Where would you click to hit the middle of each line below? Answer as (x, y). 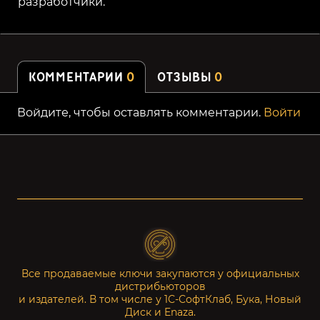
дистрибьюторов (160, 286)
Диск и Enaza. (160, 312)
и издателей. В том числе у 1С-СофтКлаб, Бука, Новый (160, 299)
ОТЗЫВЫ (186, 77)
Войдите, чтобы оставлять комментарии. (140, 112)
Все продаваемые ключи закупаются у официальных (160, 274)
